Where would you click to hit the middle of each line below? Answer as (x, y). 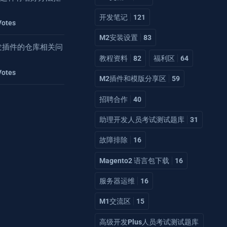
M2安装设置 (119, 38)
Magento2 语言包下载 (134, 160)
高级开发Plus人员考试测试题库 (149, 222)
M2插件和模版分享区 (133, 79)
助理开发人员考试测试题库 (142, 119)
